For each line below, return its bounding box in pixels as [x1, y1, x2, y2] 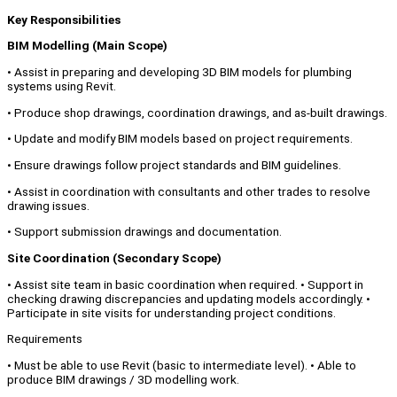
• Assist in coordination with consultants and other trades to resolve [7, 183, 370, 198]
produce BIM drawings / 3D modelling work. [7, 372, 239, 387]
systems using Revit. [7, 79, 116, 94]
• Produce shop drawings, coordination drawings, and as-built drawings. [7, 105, 387, 120]
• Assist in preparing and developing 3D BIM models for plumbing [7, 65, 352, 80]
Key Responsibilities [7, 12, 121, 27]
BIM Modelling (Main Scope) [7, 38, 170, 53]
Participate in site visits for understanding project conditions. [7, 305, 336, 320]
